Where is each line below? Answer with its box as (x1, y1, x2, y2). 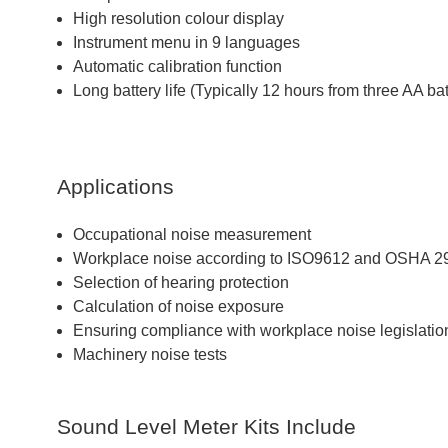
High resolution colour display (73, 10, 284, 28)
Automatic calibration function (73, 58, 282, 76)
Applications (57, 175, 174, 199)
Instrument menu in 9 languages (73, 34, 300, 52)
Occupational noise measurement (73, 226, 311, 244)
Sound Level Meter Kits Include (57, 415, 356, 439)
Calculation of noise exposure (73, 298, 284, 316)
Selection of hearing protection (73, 274, 289, 292)
